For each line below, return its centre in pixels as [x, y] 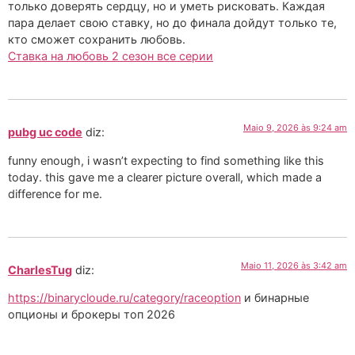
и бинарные [275, 298]
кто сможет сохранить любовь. [97, 39]
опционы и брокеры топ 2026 [92, 315]
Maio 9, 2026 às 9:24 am [295, 128]
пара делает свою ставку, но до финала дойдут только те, [172, 22]
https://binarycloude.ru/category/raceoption [124, 298]
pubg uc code [45, 132]
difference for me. [55, 193]
